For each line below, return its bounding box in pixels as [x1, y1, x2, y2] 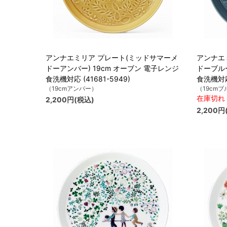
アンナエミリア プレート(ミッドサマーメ [46, 53, 178, 62]
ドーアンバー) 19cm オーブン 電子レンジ [46, 64, 179, 73]
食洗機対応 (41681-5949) [46, 74, 130, 84]
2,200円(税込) [46, 95, 94, 104]
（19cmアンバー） [46, 85, 97, 93]
